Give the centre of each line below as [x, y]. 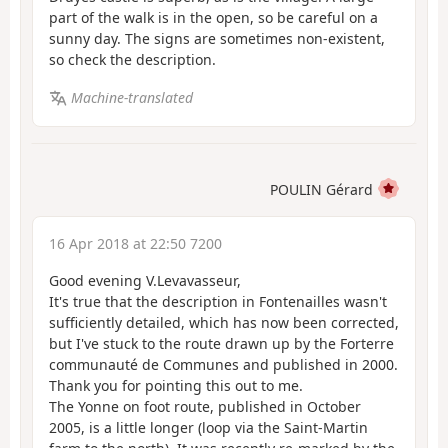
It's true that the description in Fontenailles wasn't [218, 301]
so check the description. [132, 59]
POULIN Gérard [321, 189]
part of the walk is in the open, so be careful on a [213, 17]
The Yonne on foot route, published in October [205, 406]
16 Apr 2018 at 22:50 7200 [135, 243]
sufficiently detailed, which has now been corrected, [224, 322]
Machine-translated [131, 98]
